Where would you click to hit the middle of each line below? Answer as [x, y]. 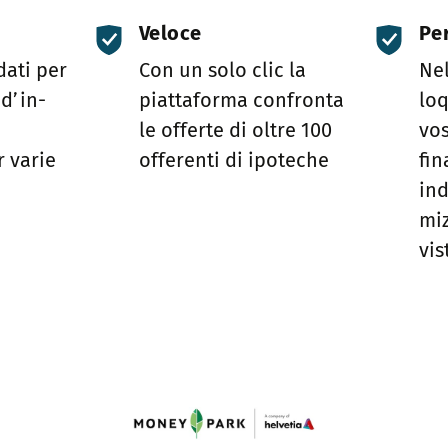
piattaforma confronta [242, 100]
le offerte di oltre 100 [236, 130]
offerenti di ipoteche [234, 160]
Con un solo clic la [223, 70]
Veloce [170, 32]
